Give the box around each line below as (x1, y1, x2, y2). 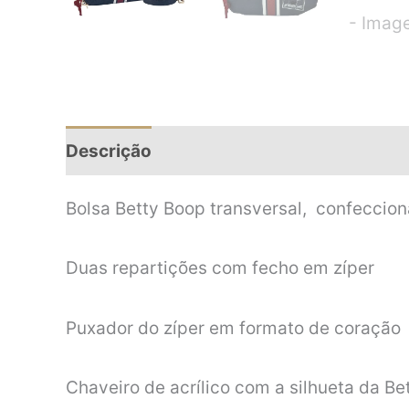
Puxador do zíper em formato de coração (66, 317, 401, 339)
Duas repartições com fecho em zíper (66, 257, 374, 279)
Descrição (66, 140, 152, 162)
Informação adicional (173, 140, 351, 162)
